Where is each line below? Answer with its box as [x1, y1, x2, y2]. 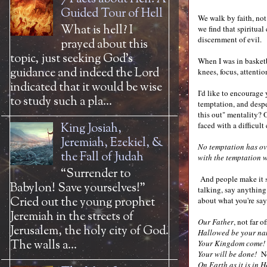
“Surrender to [61, 166, 131, 183]
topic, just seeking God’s [10, 51, 133, 68]
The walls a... [10, 237, 77, 254]
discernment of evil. [198, 34, 262, 45]
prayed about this [61, 36, 148, 54]
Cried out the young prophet [10, 194, 155, 212]
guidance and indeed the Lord [10, 65, 159, 82]
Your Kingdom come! [198, 238, 265, 249]
